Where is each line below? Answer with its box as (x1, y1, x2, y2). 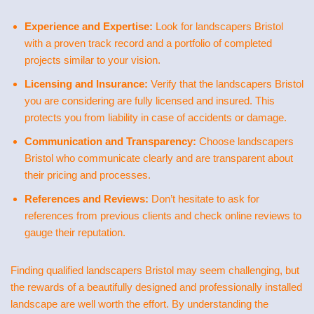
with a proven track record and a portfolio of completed (25, 37, 272, 49)
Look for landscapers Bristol (153, 20, 283, 32)
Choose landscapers (196, 135, 294, 147)
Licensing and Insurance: (25, 78, 148, 90)
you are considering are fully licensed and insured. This (25, 95, 275, 107)
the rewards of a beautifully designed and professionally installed (11, 281, 302, 293)
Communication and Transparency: (25, 135, 196, 147)
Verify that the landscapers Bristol (148, 78, 303, 90)
